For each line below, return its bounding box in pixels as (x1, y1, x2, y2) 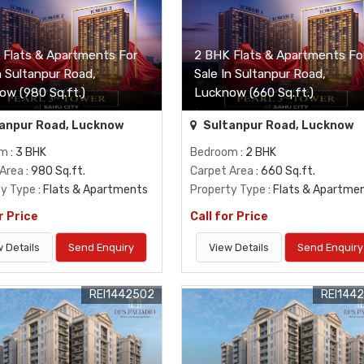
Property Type (189, 182, 266, 197)
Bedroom (189, 145, 238, 159)
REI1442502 (89, 287, 154, 301)
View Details (209, 240, 270, 253)
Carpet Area (189, 163, 253, 178)
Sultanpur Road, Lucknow (200, 118, 354, 132)
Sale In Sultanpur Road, (193, 66, 326, 81)
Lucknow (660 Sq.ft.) (193, 84, 314, 100)
